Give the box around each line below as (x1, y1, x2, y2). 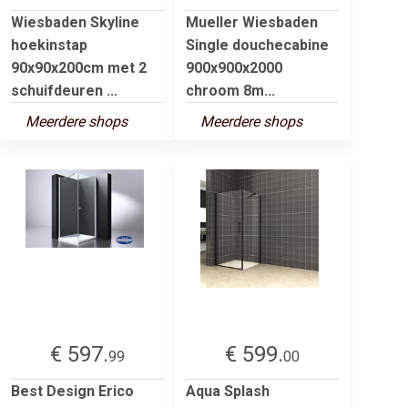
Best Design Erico (11, 382, 134, 400)
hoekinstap (11, 36, 87, 54)
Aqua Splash (186, 382, 270, 400)
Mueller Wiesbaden (186, 13, 318, 31)
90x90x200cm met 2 (11, 58, 147, 76)
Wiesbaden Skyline (11, 13, 139, 31)
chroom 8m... (186, 81, 275, 99)
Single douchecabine (186, 36, 329, 54)
